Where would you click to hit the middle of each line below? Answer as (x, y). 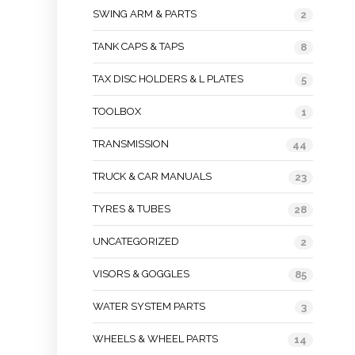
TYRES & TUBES (132, 209)
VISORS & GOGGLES (141, 274)
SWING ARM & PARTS (145, 14)
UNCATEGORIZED (136, 241)
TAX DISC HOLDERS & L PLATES (168, 79)
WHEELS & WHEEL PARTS (155, 339)
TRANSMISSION (131, 144)
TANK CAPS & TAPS (138, 46)
